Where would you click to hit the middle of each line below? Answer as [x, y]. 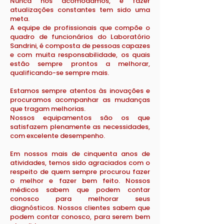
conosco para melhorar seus [80, 199]
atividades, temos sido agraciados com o [80, 163]
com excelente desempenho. [57, 136]
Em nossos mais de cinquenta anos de [80, 154]
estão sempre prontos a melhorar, [80, 64]
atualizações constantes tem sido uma [80, 10]
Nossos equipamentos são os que [80, 118]
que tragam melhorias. [48, 109]
